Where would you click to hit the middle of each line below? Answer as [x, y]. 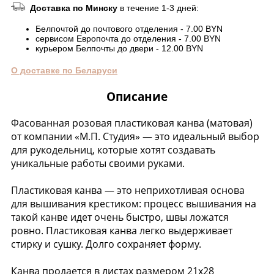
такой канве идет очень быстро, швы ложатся [120, 217]
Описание [137, 97]
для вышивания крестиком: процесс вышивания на [134, 204]
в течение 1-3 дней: [159, 8]
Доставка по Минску [75, 8]
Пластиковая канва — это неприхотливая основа [128, 191]
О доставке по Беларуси [64, 71]
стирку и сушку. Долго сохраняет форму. [106, 244]
